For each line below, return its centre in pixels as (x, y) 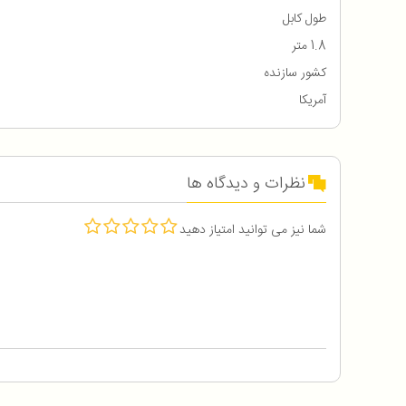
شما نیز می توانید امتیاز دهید (253, 231)
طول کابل (304, 19)
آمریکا (313, 101)
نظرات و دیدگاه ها (246, 184)
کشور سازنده (295, 74)
